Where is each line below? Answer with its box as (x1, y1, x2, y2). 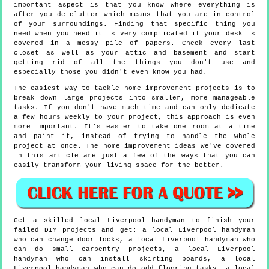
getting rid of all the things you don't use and (14, 59, 255, 67)
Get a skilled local (14, 216, 107, 224)
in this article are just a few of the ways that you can (14, 152, 255, 160)
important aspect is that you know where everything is (14, 1, 255, 9)
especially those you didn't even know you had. (14, 68, 207, 76)
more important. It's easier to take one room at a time (14, 123, 255, 131)
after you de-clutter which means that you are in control (14, 11, 255, 19)
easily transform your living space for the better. (14, 162, 224, 169)
